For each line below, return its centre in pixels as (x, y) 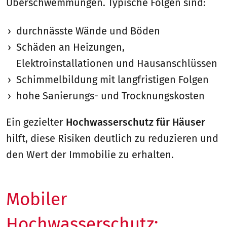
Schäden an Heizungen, (70, 47)
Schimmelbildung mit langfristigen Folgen (112, 80)
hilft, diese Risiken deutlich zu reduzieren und (112, 139)
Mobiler (37, 199)
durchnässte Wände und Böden (88, 31)
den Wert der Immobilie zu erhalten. (90, 155)
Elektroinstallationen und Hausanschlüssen (117, 64)
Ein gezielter (36, 122)
